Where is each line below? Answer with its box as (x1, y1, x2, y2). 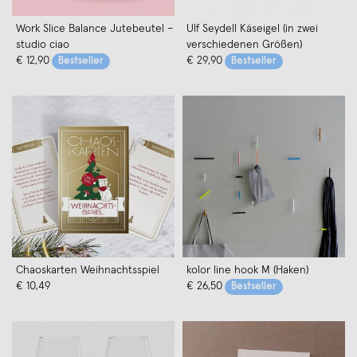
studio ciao (16, 38, 69, 50)
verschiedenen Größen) (186, 38, 302, 50)
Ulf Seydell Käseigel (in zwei (186, 22, 318, 34)
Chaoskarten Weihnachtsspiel (16, 264, 159, 276)
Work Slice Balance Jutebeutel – (16, 22, 174, 34)
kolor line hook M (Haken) (186, 264, 308, 276)
